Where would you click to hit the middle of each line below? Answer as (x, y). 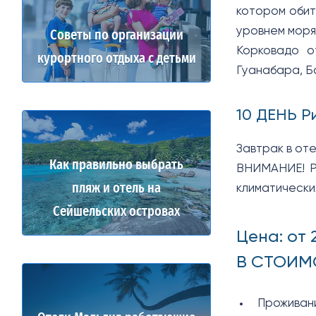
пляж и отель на (116, 189)
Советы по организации (116, 36)
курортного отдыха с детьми (116, 59)
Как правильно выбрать (116, 165)
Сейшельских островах (116, 212)
